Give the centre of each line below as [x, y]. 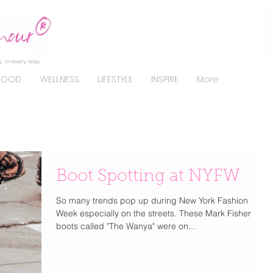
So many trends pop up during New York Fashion [152, 200]
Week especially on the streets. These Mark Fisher [154, 213]
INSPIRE [165, 79]
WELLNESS [59, 79]
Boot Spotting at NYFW [148, 177]
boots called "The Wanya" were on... [126, 226]
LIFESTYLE [115, 79]
